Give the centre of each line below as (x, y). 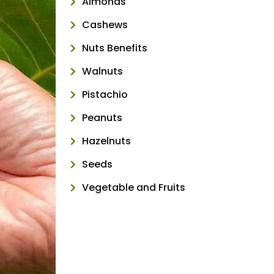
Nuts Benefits (114, 48)
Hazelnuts (106, 141)
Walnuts (102, 71)
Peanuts (102, 118)
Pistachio (105, 94)
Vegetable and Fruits (133, 187)
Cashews (105, 25)
